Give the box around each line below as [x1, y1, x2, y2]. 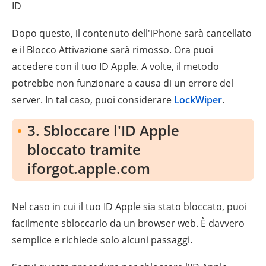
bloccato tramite [27, 139, 141, 159]
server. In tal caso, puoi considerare [12, 93, 174, 106]
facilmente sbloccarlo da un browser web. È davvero [12, 216, 245, 230]
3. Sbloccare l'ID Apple [27, 120, 179, 140]
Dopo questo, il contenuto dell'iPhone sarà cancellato [12, 26, 252, 40]
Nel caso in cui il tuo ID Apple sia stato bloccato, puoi [12, 199, 247, 213]
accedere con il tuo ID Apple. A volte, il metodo [12, 59, 219, 73]
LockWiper [174, 93, 222, 106]
